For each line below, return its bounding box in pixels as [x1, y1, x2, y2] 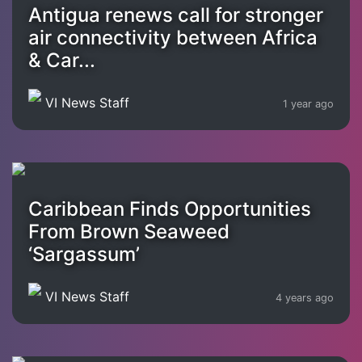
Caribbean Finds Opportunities [28, 196, 311, 221]
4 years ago [276, 292, 334, 305]
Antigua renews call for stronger [28, 2, 323, 27]
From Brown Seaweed [28, 219, 229, 243]
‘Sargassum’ [28, 242, 140, 266]
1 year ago [283, 98, 334, 111]
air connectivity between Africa [28, 25, 318, 49]
